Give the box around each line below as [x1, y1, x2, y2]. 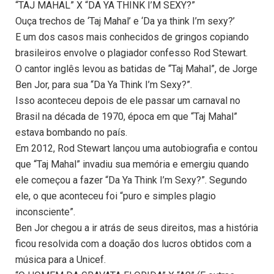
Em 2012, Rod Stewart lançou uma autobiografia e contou [15, 143, 257, 155]
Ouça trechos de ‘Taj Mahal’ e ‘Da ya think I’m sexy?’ [15, 15, 235, 28]
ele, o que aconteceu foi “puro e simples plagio [15, 190, 216, 202]
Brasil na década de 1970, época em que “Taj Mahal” [15, 111, 237, 123]
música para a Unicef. [15, 254, 106, 266]
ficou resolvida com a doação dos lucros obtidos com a [15, 238, 251, 250]
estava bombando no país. [15, 127, 127, 139]
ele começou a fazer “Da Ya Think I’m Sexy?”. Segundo [15, 174, 247, 187]
